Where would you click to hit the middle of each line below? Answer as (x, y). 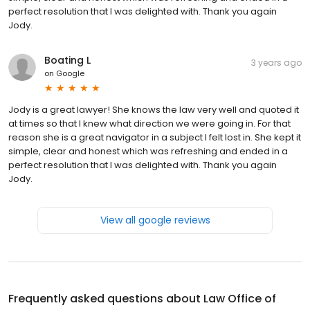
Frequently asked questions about (106, 298)
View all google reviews (155, 220)
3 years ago (276, 62)
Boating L (67, 60)
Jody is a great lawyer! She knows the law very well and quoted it (154, 109)
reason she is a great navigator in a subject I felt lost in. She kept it (155, 137)
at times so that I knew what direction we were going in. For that (149, 123)
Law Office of (240, 298)
